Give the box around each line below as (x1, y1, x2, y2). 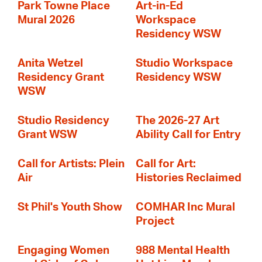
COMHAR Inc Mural (136, 202, 235, 213)
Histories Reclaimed (136, 173, 242, 184)
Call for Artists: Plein (18, 158, 125, 170)
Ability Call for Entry (136, 129, 241, 140)
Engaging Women (18, 245, 109, 256)
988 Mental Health (136, 245, 230, 256)
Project (136, 216, 174, 227)
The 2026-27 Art (136, 115, 219, 126)
